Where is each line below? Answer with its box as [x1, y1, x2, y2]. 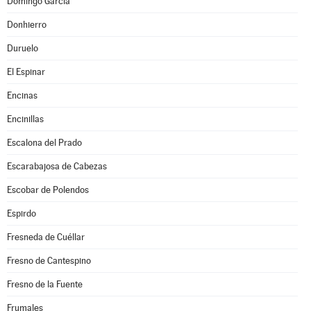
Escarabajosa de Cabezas [7, 161, 107, 171]
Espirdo [7, 208, 36, 219]
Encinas [7, 90, 37, 101]
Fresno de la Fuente [7, 279, 83, 289]
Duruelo [7, 43, 38, 53]
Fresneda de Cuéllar [7, 232, 85, 242]
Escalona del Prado [7, 137, 82, 148]
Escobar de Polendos [7, 185, 89, 195]
